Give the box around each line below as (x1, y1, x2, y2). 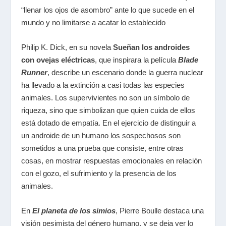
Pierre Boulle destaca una (118, 206, 204, 215)
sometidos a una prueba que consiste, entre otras (21, 144, 184, 152)
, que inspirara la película (95, 55, 179, 64)
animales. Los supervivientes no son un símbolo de (21, 93, 190, 102)
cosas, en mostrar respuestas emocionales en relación (21, 156, 202, 165)
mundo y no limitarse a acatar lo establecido (21, 18, 166, 27)
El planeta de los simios (32, 206, 116, 215)
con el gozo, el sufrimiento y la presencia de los (21, 169, 177, 178)
